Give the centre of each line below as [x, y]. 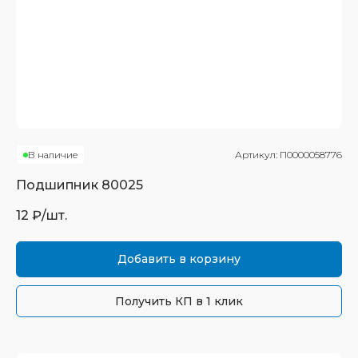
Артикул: [257, 155]
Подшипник [59, 185]
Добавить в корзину [179, 259]
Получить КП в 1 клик [179, 301]
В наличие [53, 155]
